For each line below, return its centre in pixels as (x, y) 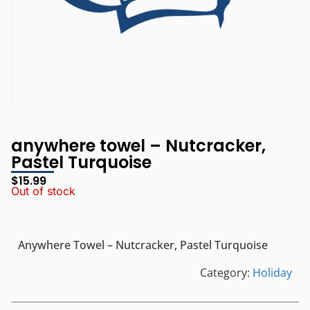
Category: (226, 273)
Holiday (272, 273)
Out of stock (43, 191)
